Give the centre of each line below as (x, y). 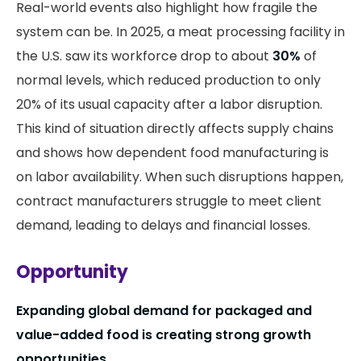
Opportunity (72, 272)
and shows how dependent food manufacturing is (172, 153)
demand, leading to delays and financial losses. (163, 226)
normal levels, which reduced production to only (168, 81)
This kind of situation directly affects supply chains (175, 129)
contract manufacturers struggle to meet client (169, 201)
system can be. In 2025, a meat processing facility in (180, 32)
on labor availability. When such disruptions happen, (180, 177)
